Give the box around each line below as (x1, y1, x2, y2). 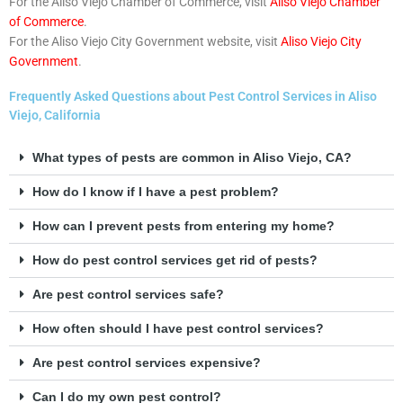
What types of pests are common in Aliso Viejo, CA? (31, 151, 352, 166)
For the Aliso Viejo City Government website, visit (9, 34, 281, 49)
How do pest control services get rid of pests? (31, 254, 318, 268)
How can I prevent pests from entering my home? (31, 219, 335, 234)
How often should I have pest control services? (31, 322, 324, 336)
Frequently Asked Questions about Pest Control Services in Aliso (9, 89, 377, 104)
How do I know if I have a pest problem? (31, 185, 279, 200)
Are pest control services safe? (31, 288, 224, 302)
